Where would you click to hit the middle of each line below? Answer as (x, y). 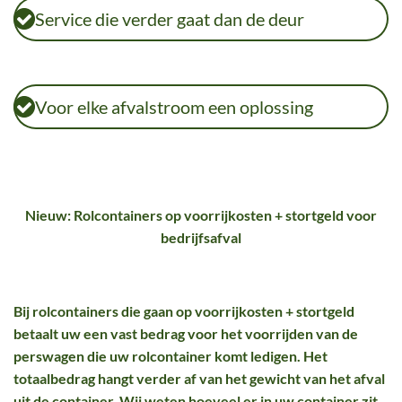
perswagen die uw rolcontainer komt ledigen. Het (170, 356)
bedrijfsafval (201, 237)
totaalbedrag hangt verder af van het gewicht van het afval (199, 378)
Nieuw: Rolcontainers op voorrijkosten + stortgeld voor (201, 215)
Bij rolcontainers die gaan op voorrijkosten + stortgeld (184, 311)
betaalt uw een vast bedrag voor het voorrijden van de (186, 333)
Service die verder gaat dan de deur (170, 19)
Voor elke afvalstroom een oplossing (174, 107)
